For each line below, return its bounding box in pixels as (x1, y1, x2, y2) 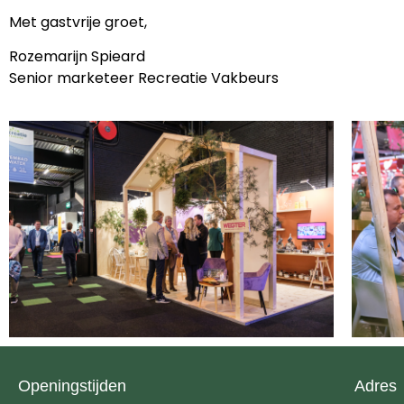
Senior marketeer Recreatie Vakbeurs (9, 68, 279, 89)
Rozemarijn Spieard (9, 46, 145, 68)
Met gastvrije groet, (9, 12, 147, 32)
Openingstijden (18, 376, 126, 395)
